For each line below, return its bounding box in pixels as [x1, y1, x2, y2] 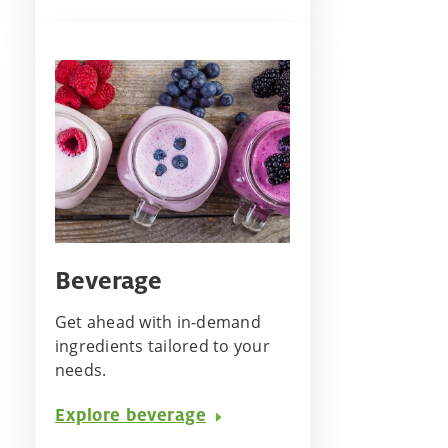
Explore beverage [55, 402, 207, 426]
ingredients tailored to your [55, 334, 270, 357]
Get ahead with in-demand [55, 310, 261, 333]
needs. [55, 358, 107, 381]
